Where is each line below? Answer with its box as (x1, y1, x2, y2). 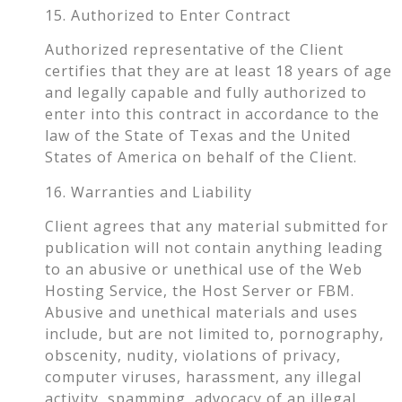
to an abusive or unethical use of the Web (45, 259, 363, 280)
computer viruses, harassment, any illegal (45, 367, 362, 388)
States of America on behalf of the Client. (45, 147, 357, 168)
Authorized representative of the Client (45, 39, 344, 60)
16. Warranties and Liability (45, 181, 252, 202)
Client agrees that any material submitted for (45, 216, 389, 237)
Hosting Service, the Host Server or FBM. (45, 281, 354, 301)
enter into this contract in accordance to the (45, 104, 380, 125)
